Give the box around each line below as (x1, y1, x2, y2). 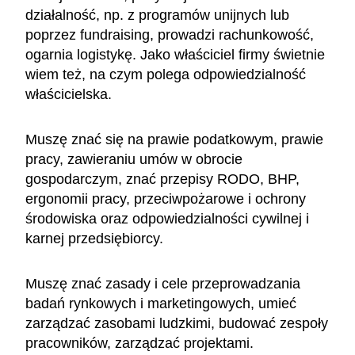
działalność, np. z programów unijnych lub (25, 6, 289, 23)
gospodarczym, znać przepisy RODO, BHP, (25, 170, 300, 187)
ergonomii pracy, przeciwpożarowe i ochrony (25, 190, 306, 207)
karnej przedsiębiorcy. (25, 230, 163, 246)
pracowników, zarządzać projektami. (25, 334, 254, 351)
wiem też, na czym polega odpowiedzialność (25, 66, 306, 82)
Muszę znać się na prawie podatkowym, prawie (25, 131, 323, 147)
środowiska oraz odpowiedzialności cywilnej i (25, 210, 309, 227)
